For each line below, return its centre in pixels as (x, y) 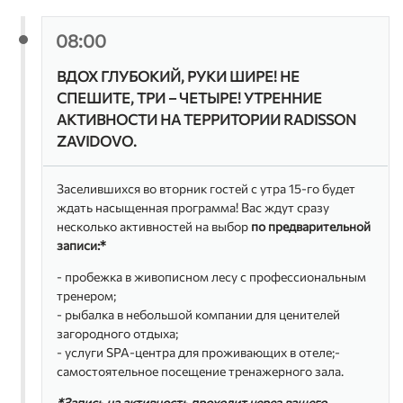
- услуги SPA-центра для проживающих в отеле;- (199, 352)
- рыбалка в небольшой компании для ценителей (199, 314)
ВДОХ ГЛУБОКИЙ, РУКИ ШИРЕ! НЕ (179, 76)
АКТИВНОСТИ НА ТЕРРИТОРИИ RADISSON (207, 119)
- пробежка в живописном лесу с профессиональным (212, 276)
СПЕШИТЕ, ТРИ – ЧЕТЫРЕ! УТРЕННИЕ (190, 97)
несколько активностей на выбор (154, 226)
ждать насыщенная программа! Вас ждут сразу (193, 207)
